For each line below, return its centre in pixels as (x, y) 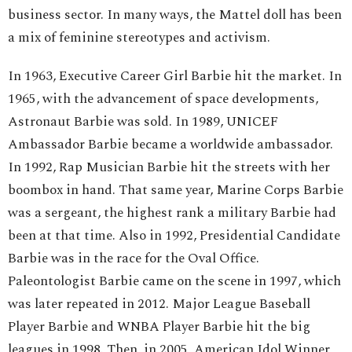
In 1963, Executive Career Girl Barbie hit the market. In (175, 77)
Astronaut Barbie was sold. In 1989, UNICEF (143, 122)
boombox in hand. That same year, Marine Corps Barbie (176, 191)
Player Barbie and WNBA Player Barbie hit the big (159, 327)
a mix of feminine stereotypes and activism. (139, 38)
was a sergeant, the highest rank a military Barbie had (172, 213)
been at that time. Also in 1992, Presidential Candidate (174, 236)
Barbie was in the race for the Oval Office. (134, 259)
